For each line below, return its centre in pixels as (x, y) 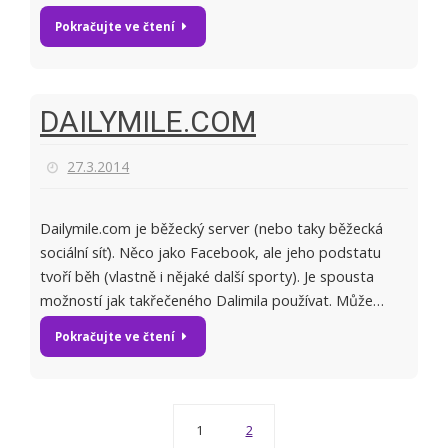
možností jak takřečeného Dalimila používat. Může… (212, 300)
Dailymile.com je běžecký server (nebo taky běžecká (211, 228)
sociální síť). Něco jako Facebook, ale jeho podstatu (210, 252)
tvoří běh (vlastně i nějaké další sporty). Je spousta (207, 276)
